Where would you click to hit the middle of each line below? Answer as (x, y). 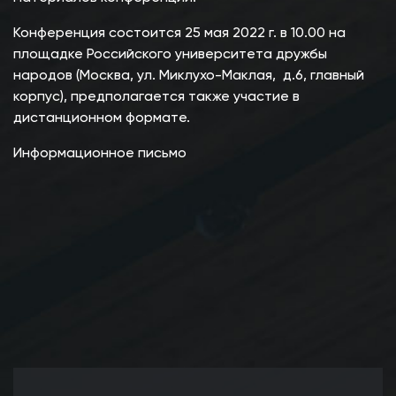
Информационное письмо (100, 154)
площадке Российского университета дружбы (170, 55)
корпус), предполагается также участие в (156, 98)
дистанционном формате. (102, 119)
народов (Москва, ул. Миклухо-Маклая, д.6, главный (189, 76)
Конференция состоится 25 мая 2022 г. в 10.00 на (179, 34)
